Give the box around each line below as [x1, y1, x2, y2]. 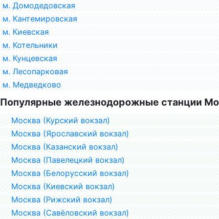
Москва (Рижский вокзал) [11, 194, 112, 204]
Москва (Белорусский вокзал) [11, 168, 129, 178]
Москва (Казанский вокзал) [11, 141, 118, 152]
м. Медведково [2, 79, 61, 89]
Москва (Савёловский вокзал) [11, 207, 129, 218]
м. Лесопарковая [2, 66, 68, 76]
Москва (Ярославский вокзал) [11, 128, 129, 138]
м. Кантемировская [2, 13, 77, 23]
